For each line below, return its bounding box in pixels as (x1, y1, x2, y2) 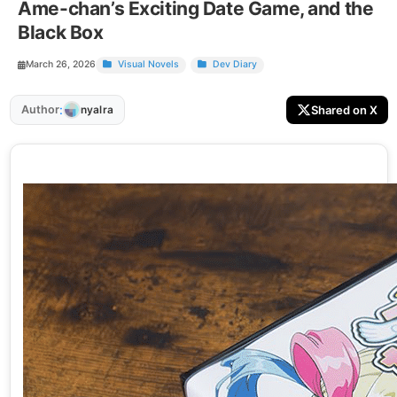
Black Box (18, 20, 104, 43)
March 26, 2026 (26, 58, 97, 71)
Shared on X (310, 102, 378, 117)
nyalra (80, 103, 114, 117)
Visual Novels (115, 58, 180, 71)
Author (20, 102, 59, 116)
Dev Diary (209, 58, 257, 71)
